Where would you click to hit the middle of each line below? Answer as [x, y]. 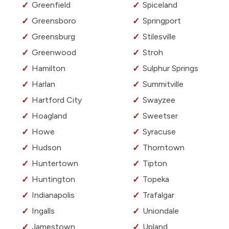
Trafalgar [158, 195]
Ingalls [43, 211]
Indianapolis [53, 195]
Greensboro [54, 21]
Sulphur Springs [170, 68]
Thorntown [164, 148]
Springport [162, 21]
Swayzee [159, 100]
